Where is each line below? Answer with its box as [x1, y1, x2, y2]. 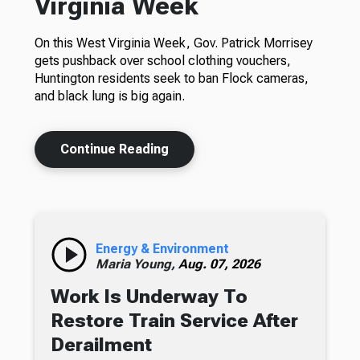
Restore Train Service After [50, 309, 298, 333]
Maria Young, [95, 256, 178, 272]
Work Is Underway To [50, 285, 247, 309]
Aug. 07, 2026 [178, 256, 260, 272]
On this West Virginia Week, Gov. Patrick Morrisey [34, 35, 313, 51]
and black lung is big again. [34, 88, 185, 104]
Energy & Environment [95, 241, 229, 257]
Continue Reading [59, 141, 169, 157]
